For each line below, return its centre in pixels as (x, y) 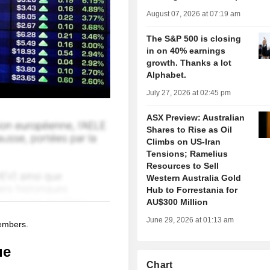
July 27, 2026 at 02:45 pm (189, 93)
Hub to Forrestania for (192, 190)
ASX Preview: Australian (196, 118)
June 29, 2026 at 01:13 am (190, 220)
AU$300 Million (177, 202)
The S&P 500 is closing (194, 39)
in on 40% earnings (186, 51)
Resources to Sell (183, 166)
